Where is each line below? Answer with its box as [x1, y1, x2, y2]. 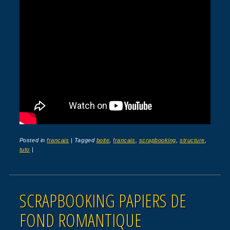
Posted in [19, 137, 47, 143]
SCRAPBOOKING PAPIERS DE [19, 188, 186, 213]
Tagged [74, 137, 97, 143]
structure [179, 137, 205, 143]
